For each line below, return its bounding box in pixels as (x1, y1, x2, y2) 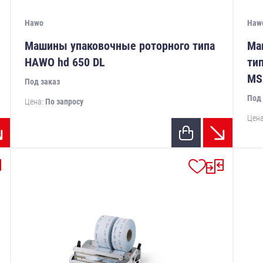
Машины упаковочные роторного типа (25, 39, 215, 53)
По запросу (45, 97, 84, 107)
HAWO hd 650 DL (25, 55, 106, 70)
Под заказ (25, 77, 60, 87)
